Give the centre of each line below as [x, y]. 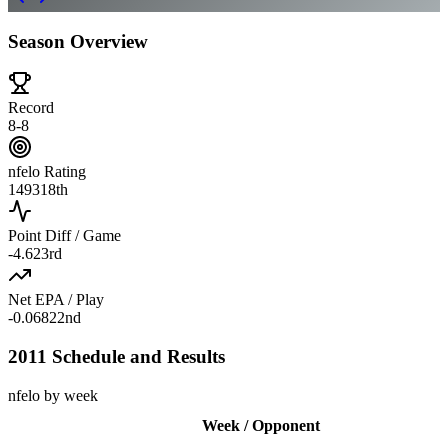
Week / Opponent [261, 425]
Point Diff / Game [64, 236]
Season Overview [78, 41]
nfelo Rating [47, 172]
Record [31, 108]
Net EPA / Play [56, 300]
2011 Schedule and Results [116, 357]
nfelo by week [53, 395]
